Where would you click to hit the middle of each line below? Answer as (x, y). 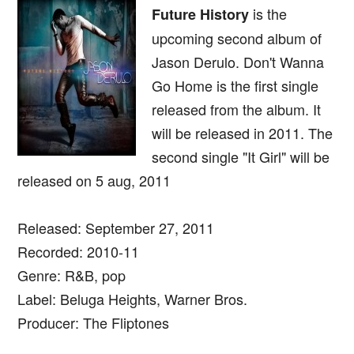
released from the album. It (236, 109)
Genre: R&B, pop (72, 275)
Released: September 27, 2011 (116, 228)
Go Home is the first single (235, 86)
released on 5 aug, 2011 (94, 181)
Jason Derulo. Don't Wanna (238, 62)
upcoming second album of (237, 38)
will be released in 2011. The (242, 133)
